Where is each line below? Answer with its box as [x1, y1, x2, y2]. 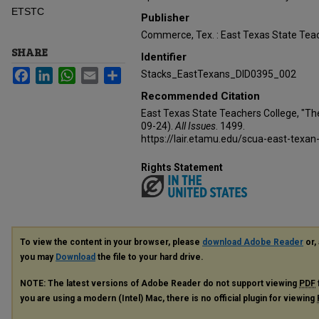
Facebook [30, 67, 75, 78]
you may [20, 251, 56, 262]
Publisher [141, 11, 189, 24]
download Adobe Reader [202, 236, 303, 247]
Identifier [141, 51, 187, 63]
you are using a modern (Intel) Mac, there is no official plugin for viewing [20, 293, 317, 303]
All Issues [175, 120, 216, 132]
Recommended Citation [141, 90, 260, 103]
